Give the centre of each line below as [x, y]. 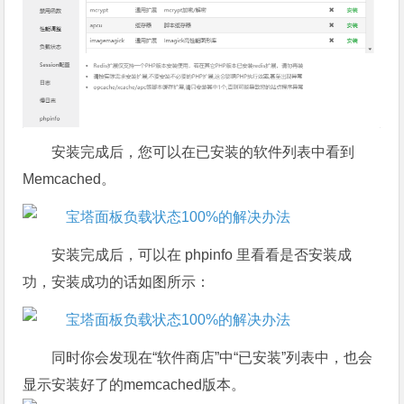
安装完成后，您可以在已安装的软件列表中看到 [203, 152]
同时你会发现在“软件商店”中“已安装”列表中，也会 [212, 358]
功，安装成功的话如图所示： [117, 282]
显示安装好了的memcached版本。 [134, 385]
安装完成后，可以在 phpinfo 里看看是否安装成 [202, 255]
